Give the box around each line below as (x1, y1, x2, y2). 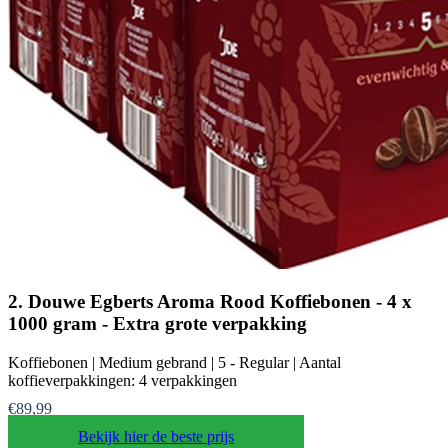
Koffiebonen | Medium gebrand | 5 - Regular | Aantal (8, 354, 341, 372)
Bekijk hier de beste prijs (78, 428, 234, 446)
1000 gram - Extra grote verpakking (8, 313, 307, 335)
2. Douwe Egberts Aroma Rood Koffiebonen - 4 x (8, 291, 412, 313)
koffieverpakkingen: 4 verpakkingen (8, 372, 237, 390)
